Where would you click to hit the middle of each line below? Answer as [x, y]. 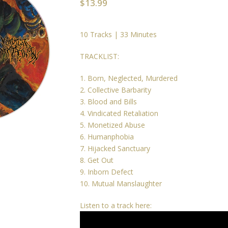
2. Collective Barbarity [116, 90]
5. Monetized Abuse [113, 125]
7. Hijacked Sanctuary [115, 148]
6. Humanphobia [107, 136]
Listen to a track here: [116, 205]
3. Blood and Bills [109, 101]
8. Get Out [97, 160]
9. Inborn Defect [107, 172]
